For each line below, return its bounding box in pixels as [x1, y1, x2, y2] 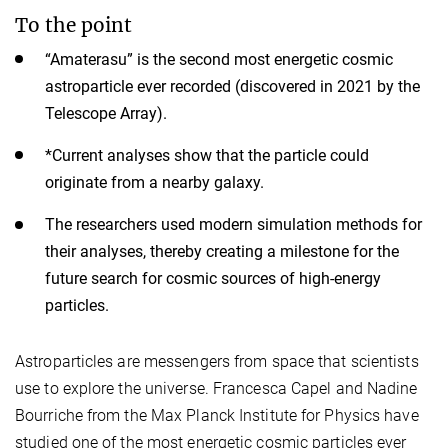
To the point [15, 12, 132, 37]
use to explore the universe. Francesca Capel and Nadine [15, 378, 418, 398]
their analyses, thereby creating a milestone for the [45, 242, 399, 261]
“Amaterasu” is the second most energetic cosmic [45, 49, 393, 69]
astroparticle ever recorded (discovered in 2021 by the [45, 76, 420, 96]
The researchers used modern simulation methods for [45, 215, 422, 234]
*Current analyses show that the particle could [45, 145, 369, 165]
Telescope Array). [45, 103, 171, 123]
